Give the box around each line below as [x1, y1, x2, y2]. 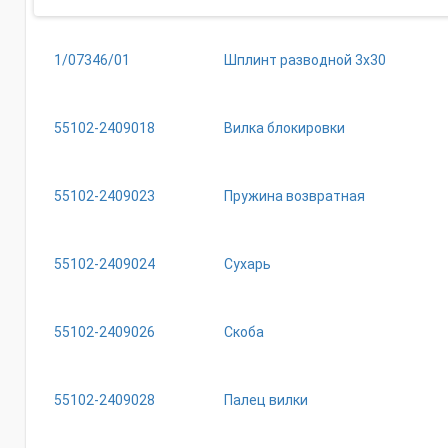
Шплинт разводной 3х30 [224, 52, 386, 68]
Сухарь [224, 256, 271, 272]
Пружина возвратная [224, 188, 365, 204]
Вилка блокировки [224, 120, 345, 136]
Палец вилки [224, 392, 308, 408]
